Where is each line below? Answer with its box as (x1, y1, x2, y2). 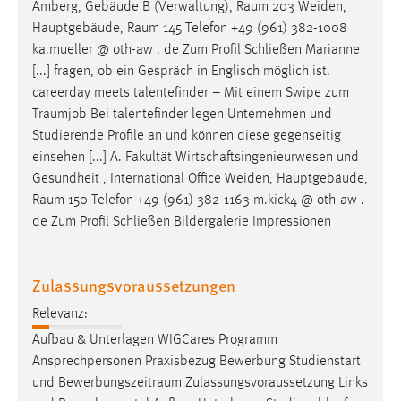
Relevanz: (32, 307, 88, 322)
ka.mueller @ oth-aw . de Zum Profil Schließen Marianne (32, 42, 360, 57)
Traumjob (32, 107, 87, 122)
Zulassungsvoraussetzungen (32, 273, 235, 296)
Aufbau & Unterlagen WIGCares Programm (32, 333, 277, 348)
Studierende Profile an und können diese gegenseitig (32, 128, 341, 143)
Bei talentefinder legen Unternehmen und (87, 107, 332, 122)
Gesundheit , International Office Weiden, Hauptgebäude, (32, 171, 368, 186)
